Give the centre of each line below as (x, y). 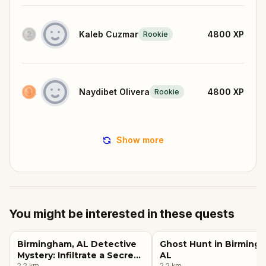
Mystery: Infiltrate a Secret (77, 255)
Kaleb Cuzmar (109, 34)
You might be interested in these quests (122, 213)
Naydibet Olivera (114, 91)
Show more (140, 140)
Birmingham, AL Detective (77, 244)
